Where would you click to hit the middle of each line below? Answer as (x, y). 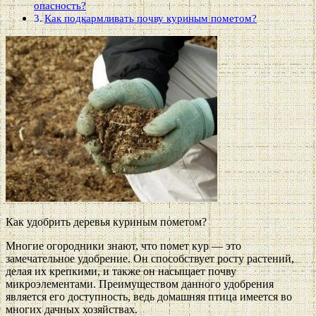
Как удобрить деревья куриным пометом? (106, 221)
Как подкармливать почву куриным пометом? (151, 18)
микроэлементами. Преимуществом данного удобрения (140, 284)
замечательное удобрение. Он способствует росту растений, (150, 258)
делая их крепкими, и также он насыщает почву (121, 271)
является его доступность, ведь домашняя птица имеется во (149, 296)
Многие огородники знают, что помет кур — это (123, 245)
